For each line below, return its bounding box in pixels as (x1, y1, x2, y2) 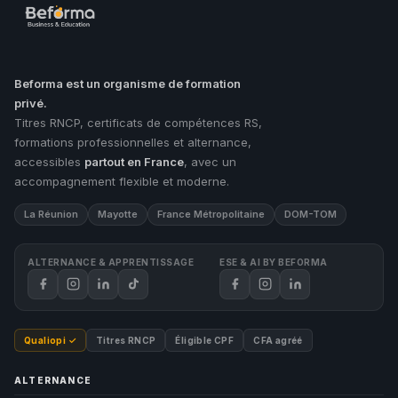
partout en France (84, 154, 184, 169)
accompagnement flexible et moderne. (14, 173, 229, 188)
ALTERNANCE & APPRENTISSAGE (28, 256, 194, 267)
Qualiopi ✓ (24, 334, 76, 346)
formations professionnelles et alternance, (14, 134, 251, 149)
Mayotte (98, 207, 138, 220)
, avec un (184, 154, 236, 169)
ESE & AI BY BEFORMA (219, 256, 328, 267)
